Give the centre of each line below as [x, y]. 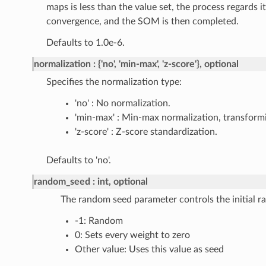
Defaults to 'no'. [78, 161]
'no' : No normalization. [122, 104]
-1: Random [99, 221]
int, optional [122, 182]
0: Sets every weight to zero [132, 235]
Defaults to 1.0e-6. [85, 43]
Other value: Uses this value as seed [149, 250]
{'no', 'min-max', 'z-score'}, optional [168, 64]
